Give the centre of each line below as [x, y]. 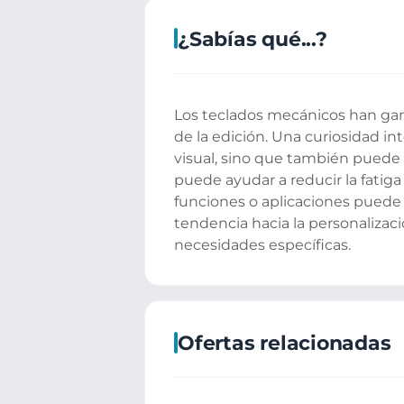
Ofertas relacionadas [285, 342]
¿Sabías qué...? [252, 38]
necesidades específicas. [262, 244]
